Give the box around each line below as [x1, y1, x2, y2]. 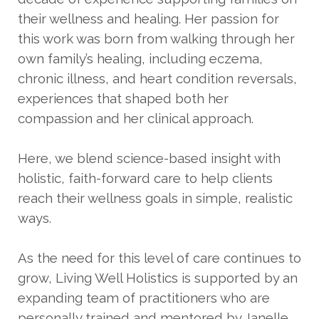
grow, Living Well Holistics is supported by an [18, 270, 298, 286]
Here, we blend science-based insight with [18, 150, 281, 167]
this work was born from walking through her [18, 31, 295, 47]
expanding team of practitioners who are [18, 290, 270, 306]
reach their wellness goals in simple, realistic [18, 190, 293, 206]
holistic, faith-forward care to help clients [18, 170, 273, 187]
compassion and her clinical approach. [18, 110, 253, 127]
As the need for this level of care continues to [18, 250, 301, 266]
